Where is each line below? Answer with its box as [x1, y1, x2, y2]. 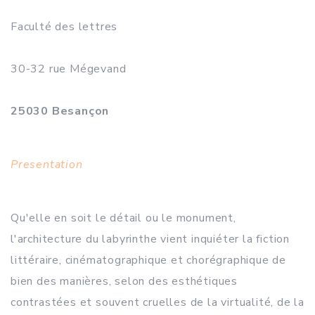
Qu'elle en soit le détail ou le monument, [11, 210, 236, 226]
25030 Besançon [11, 103, 110, 119]
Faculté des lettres [11, 19, 118, 34]
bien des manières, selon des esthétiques [11, 274, 238, 289]
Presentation [11, 157, 83, 172]
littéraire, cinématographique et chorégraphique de [11, 252, 286, 268]
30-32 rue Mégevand [11, 61, 127, 77]
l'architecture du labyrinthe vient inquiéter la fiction [11, 231, 290, 247]
